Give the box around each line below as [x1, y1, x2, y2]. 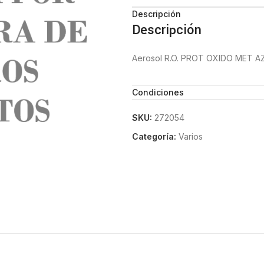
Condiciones [132, 87, 184, 97]
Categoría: [132, 131, 176, 141]
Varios [179, 131, 203, 141]
